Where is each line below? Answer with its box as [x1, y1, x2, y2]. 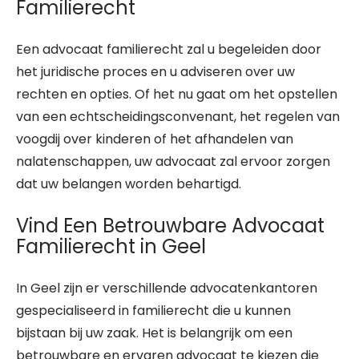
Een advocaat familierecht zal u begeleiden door [16, 40, 321, 58]
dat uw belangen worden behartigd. [16, 175, 241, 193]
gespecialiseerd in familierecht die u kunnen [16, 301, 291, 320]
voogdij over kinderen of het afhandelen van [16, 130, 293, 148]
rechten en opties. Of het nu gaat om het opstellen [16, 85, 337, 103]
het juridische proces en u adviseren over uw [16, 63, 295, 81]
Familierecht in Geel [16, 233, 206, 260]
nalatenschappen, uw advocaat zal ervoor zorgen [16, 152, 330, 171]
